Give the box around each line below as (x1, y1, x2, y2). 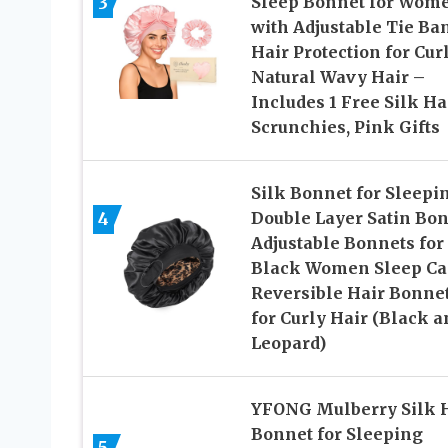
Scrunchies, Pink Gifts (250, 117, 440, 138)
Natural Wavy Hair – (250, 67, 425, 88)
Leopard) (250, 333, 326, 354)
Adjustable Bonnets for (250, 233, 444, 254)
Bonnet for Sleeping (250, 424, 423, 445)
